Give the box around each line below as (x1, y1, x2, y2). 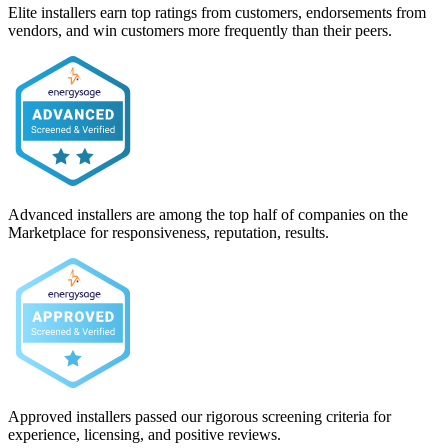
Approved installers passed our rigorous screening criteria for (8, 407, 391, 425)
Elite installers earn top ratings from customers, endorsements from (8, 3, 426, 21)
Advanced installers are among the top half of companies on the (8, 205, 408, 223)
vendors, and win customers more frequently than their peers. (8, 21, 392, 39)
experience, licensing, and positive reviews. (8, 425, 281, 443)
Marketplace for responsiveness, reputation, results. (8, 223, 329, 241)
